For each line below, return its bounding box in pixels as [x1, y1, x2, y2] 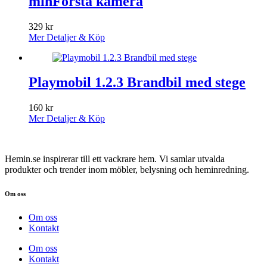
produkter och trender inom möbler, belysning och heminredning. [5, 164, 249, 175]
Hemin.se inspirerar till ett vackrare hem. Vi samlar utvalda [5, 154, 225, 164]
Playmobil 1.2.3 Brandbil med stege [29, 74, 246, 91]
